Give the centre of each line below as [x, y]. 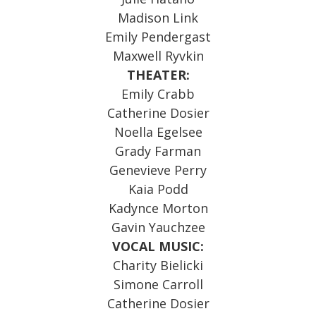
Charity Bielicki [158, 265]
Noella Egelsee [158, 132]
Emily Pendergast [158, 37]
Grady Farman [158, 151]
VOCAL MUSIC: [158, 246]
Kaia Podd [158, 189]
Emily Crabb [158, 94]
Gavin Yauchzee [158, 227]
